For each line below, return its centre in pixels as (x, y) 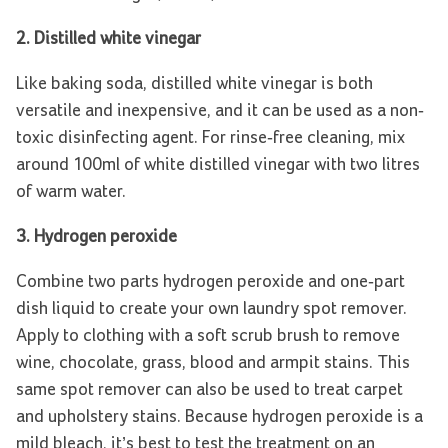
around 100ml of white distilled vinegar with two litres (218, 165)
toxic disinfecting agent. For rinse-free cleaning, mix (210, 138)
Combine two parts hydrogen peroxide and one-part (210, 282)
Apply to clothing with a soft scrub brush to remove (208, 336)
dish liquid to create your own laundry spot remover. (211, 309)
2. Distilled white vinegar (108, 39)
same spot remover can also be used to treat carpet (209, 390)
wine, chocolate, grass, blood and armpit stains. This (213, 363)
